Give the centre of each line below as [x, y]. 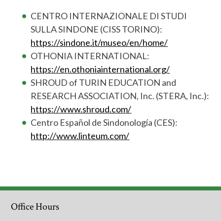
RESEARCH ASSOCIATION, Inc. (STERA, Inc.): [120, 95]
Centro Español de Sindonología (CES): [104, 122]
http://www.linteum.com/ [80, 135]
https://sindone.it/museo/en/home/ [99, 42]
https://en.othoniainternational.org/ [100, 69]
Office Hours [35, 206]
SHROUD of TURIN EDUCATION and [104, 82]
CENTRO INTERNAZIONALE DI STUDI [109, 16]
